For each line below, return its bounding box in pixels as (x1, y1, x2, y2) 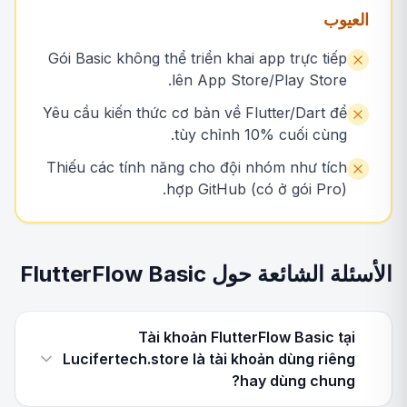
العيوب (323, 10, 369, 29)
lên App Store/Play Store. (172, 71, 347, 89)
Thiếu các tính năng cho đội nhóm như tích (46, 158, 347, 176)
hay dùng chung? (240, 372, 355, 390)
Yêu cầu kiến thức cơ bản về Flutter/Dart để (43, 104, 347, 122)
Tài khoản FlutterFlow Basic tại (138, 328, 355, 346)
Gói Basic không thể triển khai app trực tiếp (48, 49, 347, 67)
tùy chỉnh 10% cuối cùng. (174, 125, 347, 144)
